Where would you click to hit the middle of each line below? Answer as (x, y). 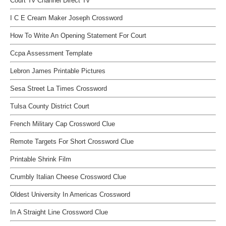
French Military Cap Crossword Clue (63, 124)
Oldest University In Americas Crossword (70, 194)
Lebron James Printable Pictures (58, 71)
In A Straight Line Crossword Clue (59, 212)
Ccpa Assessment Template (51, 53)
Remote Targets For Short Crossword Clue (72, 142)
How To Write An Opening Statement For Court (78, 36)
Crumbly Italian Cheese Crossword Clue (68, 177)
